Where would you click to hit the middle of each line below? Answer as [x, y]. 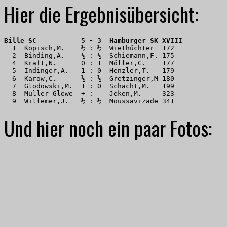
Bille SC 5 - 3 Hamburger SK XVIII [93, 40]
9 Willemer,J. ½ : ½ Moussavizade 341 [89, 101]
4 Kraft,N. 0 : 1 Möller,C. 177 [91, 63]
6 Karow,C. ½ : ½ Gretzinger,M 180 [91, 78]
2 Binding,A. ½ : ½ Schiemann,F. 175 [91, 55]
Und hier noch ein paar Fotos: [108, 127]
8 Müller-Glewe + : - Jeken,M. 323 [91, 93]
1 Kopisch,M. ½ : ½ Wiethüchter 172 [91, 48]
